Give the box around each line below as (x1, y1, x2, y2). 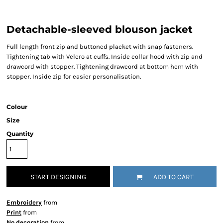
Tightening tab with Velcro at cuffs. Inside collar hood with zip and (6, 53, 203, 60)
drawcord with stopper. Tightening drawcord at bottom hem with (6, 63, 198, 70)
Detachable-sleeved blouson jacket (6, 23, 193, 35)
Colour (6, 103, 27, 111)
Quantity (6, 130, 33, 137)
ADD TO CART (153, 173, 194, 182)
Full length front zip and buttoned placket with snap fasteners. (6, 43, 193, 50)
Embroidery (6, 199, 42, 206)
